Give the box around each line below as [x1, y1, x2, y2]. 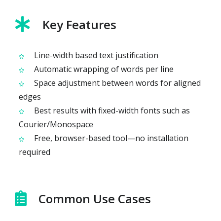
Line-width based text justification [32, 49, 158, 61]
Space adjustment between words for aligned [32, 77, 201, 88]
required [19, 146, 50, 157]
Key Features [42, 16, 116, 33]
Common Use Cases [38, 190, 151, 207]
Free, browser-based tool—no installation [32, 132, 188, 144]
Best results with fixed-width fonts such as [32, 105, 190, 116]
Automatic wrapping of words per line [32, 63, 174, 74]
